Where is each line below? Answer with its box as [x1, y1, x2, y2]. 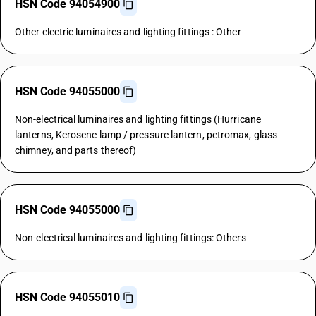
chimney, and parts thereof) [15, 145, 137, 156]
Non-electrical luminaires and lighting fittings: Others [15, 232, 246, 243]
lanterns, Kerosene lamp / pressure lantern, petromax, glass [15, 129, 277, 140]
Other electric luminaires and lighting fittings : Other [15, 26, 241, 37]
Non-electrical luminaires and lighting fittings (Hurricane [15, 114, 261, 125]
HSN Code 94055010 [15, 291, 120, 304]
